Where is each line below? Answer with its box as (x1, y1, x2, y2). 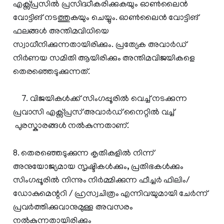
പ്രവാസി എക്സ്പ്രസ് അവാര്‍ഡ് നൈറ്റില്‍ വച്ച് (12, 108, 175, 117)
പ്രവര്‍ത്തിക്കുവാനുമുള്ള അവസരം (12, 203, 133, 212)
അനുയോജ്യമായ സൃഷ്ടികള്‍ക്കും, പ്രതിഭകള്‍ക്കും (12, 162, 184, 172)
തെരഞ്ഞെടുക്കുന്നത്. (12, 67, 90, 77)
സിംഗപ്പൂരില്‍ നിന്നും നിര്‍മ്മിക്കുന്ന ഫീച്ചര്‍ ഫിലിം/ (12, 176, 190, 185)
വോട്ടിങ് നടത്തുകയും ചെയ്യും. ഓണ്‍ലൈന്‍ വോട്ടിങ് (12, 13, 198, 23)
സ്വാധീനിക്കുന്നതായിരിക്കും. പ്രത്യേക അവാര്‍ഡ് (12, 40, 186, 50)
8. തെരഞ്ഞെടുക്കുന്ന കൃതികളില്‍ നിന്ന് (12, 149, 154, 158)
